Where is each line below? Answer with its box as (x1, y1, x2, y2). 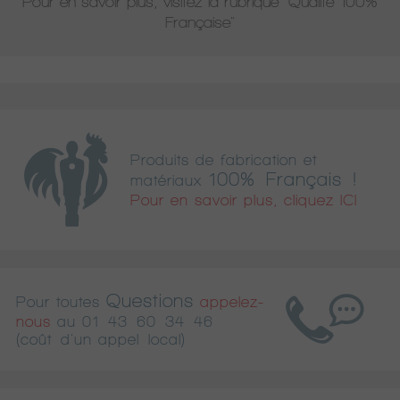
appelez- (200, 293, 264, 310)
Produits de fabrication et (130, 151, 317, 168)
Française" (165, 13, 235, 31)
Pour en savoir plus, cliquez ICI (130, 191, 357, 208)
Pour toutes (16, 293, 100, 310)
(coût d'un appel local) (16, 330, 186, 347)
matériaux (130, 171, 208, 188)
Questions (106, 290, 194, 311)
